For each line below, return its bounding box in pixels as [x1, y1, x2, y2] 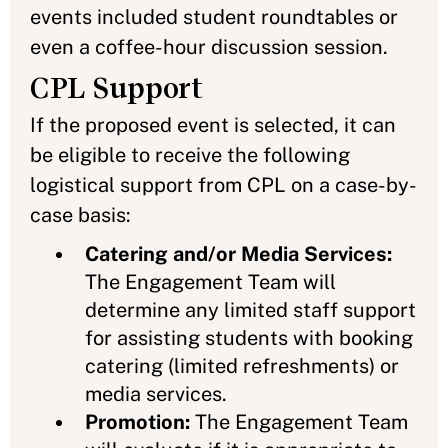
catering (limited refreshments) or [85, 353, 399, 378]
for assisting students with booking [85, 325, 413, 350]
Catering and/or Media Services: [85, 241, 392, 266]
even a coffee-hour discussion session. [30, 34, 393, 59]
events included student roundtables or [30, 4, 398, 29]
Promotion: [85, 409, 195, 434]
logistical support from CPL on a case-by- [30, 172, 417, 197]
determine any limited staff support [85, 297, 416, 322]
